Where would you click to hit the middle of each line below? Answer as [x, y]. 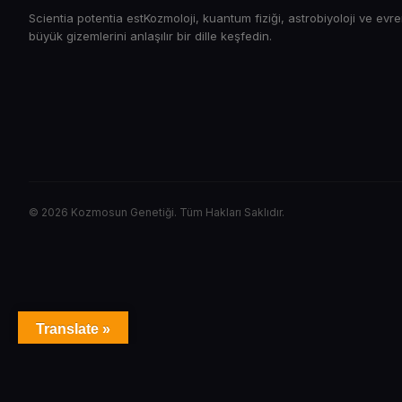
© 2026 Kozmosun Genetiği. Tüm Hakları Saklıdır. [157, 212]
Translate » [73, 329]
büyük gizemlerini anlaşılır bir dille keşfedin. [150, 35]
